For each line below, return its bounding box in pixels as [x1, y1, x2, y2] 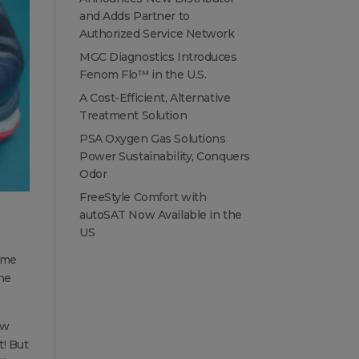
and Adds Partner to [79, 9, 190, 24]
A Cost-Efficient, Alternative [79, 91, 231, 106]
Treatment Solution [79, 108, 188, 123]
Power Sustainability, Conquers [79, 149, 250, 164]
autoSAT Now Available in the [79, 208, 242, 223]
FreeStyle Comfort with [79, 190, 207, 205]
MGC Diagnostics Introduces [79, 50, 237, 65]
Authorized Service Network [79, 26, 235, 42]
